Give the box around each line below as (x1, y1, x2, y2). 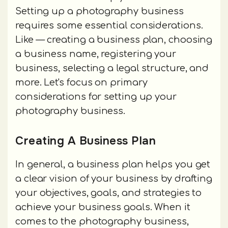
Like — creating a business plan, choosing (15, 35, 213, 45)
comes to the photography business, (15, 216, 189, 227)
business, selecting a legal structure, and (15, 63, 209, 74)
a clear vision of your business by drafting (15, 174, 213, 184)
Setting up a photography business (15, 6, 184, 17)
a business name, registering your (15, 49, 177, 60)
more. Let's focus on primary (15, 77, 148, 88)
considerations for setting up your (15, 92, 177, 102)
